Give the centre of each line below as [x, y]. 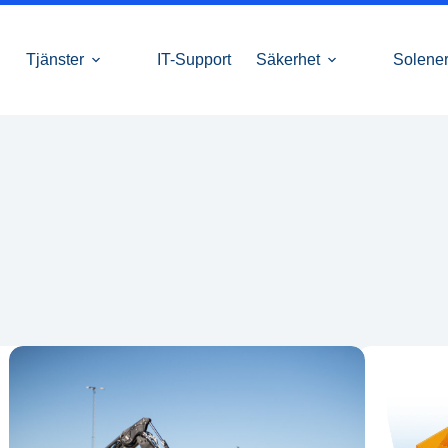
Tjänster [55, 59]
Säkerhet [288, 59]
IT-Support [194, 59]
